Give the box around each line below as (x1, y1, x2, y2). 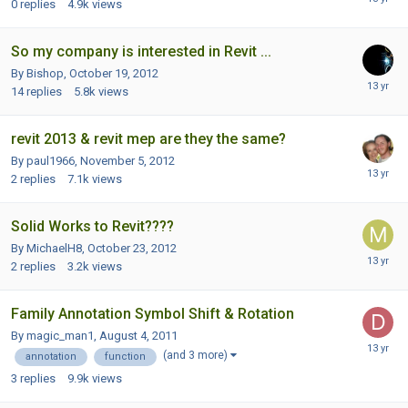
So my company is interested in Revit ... (11, 43, 271, 61)
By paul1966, (11, 154, 80, 168)
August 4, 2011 (99, 329, 178, 343)
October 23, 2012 (87, 241, 177, 256)
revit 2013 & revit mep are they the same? (11, 130, 286, 148)
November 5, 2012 (80, 154, 175, 168)
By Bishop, (11, 66, 69, 81)
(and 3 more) (163, 349, 230, 362)
